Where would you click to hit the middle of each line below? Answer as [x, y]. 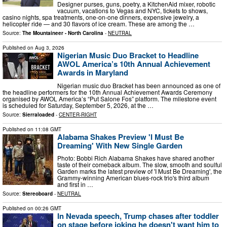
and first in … [75, 184]
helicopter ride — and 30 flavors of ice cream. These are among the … [99, 23]
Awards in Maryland [93, 72]
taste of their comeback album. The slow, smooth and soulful [140, 165]
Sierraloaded [38, 114]
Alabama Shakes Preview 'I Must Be [121, 137]
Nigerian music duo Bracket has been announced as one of [139, 85]
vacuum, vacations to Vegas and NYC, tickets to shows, [133, 10]
